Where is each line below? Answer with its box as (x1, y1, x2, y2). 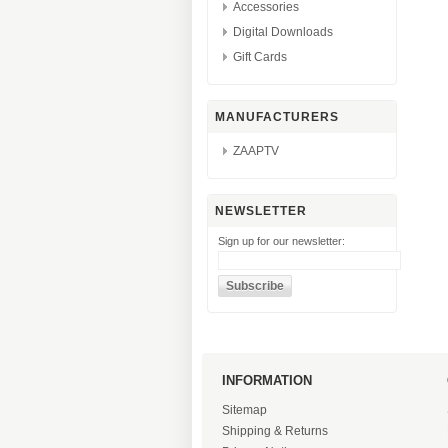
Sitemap (222, 402, 267, 417)
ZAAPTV (233, 144, 279, 158)
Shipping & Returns (222, 423, 328, 438)
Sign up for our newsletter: (218, 235, 345, 247)
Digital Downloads (233, 25, 333, 39)
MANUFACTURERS (215, 110, 339, 124)
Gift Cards (233, 50, 287, 64)
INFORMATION (222, 372, 312, 388)
